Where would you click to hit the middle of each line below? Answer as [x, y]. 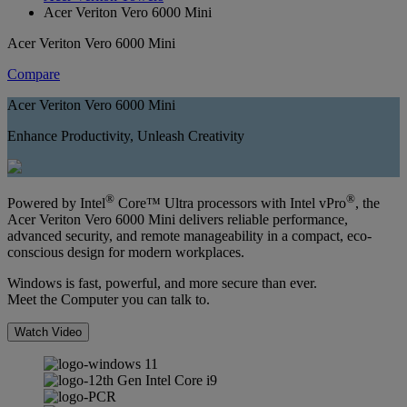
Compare [34, 74]
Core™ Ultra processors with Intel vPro [230, 203]
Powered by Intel [56, 203]
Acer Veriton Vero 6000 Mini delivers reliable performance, [178, 220]
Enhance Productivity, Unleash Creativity [126, 135]
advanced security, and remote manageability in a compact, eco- [189, 236]
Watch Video [48, 333]
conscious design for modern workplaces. [126, 253]
